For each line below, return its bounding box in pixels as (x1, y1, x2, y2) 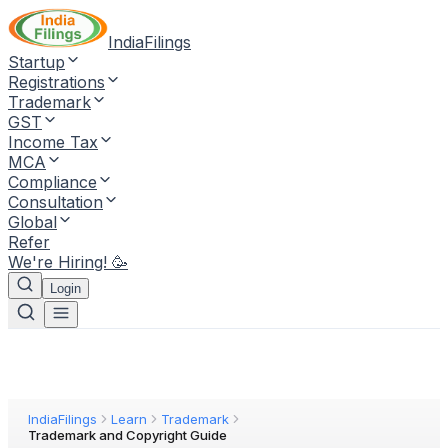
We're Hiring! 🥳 (8, 252, 128, 272)
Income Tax (8, 132, 98, 152)
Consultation (8, 192, 103, 212)
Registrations (8, 72, 105, 92)
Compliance (8, 172, 97, 192)
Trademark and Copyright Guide (28, 427, 227, 443)
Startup (8, 52, 65, 72)
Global (8, 212, 57, 232)
